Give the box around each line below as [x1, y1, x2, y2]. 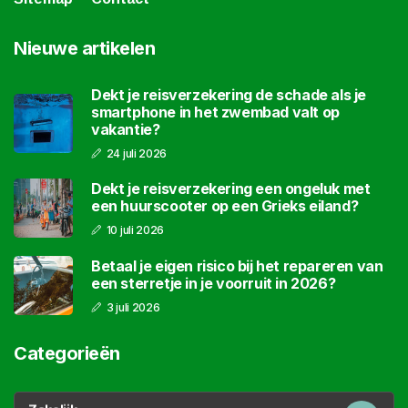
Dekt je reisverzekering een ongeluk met [91, 178, 371, 198]
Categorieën [14, 342, 120, 365]
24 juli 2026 [106, 147, 168, 161]
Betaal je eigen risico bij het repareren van [91, 256, 383, 275]
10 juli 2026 [106, 222, 165, 237]
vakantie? [91, 120, 160, 139]
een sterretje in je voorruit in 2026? [91, 273, 336, 292]
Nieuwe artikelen [14, 37, 155, 60]
